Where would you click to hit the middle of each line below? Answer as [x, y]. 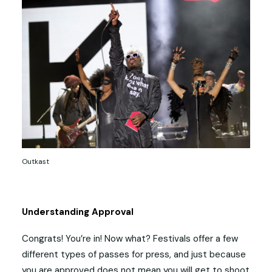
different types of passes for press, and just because [134, 254]
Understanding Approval [78, 212]
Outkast [36, 161]
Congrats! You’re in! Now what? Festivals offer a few [130, 239]
